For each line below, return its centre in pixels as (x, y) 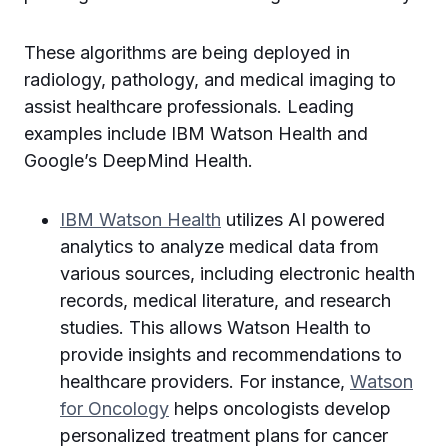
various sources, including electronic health (237, 273)
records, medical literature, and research (225, 300)
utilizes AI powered (303, 219)
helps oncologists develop (280, 408)
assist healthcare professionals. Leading (189, 106)
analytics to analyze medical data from (219, 246)
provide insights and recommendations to (231, 354)
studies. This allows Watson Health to (215, 327)
